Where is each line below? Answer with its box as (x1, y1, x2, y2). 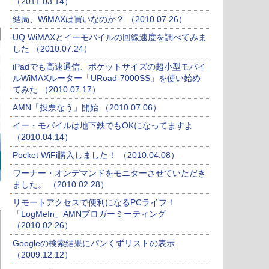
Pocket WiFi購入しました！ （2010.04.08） (13, 150, 179, 160)
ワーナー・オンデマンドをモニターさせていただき (13, 168, 206, 178)
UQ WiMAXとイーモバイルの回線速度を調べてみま (13, 32, 207, 43)
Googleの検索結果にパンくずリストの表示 (13, 238, 175, 249)
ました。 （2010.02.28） (13, 180, 109, 190)
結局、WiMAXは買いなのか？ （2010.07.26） (13, 14, 187, 25)
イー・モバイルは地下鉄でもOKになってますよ (13, 121, 193, 131)
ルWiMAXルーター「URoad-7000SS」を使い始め (13, 73, 201, 83)
